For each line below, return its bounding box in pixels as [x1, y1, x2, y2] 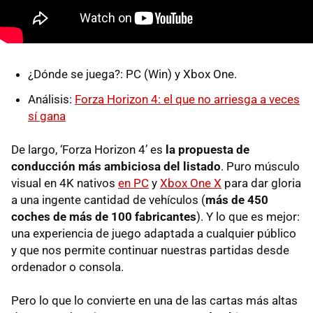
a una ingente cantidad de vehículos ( [11, 192, 205, 207]
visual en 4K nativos [11, 175, 118, 190]
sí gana [28, 108, 66, 123]
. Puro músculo [221, 159, 300, 173]
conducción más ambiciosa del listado [11, 159, 221, 173]
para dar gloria [221, 175, 301, 190]
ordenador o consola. [11, 259, 124, 274]
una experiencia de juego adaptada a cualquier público [11, 226, 296, 240]
